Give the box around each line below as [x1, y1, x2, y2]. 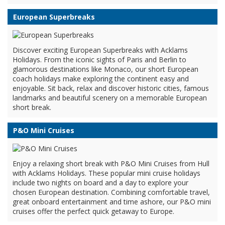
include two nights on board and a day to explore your [13, 178, 188, 187]
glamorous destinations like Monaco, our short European [13, 64, 198, 74]
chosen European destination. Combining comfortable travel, [13, 187, 210, 197]
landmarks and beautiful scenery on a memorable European [13, 93, 207, 102]
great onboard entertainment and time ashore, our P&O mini [13, 197, 211, 206]
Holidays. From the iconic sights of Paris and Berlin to [13, 55, 186, 64]
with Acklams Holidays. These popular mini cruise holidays [13, 168, 200, 178]
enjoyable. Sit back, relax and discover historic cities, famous [13, 83, 209, 93]
